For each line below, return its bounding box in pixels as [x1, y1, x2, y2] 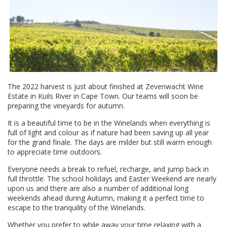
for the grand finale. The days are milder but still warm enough [8, 137, 212, 147]
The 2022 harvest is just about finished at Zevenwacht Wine [8, 81, 204, 91]
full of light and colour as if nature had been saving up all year [8, 127, 209, 137]
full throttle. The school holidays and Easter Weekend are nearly [8, 173, 216, 183]
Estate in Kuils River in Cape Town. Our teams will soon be [8, 91, 198, 101]
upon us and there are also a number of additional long [8, 183, 188, 193]
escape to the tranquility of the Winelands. [8, 202, 145, 212]
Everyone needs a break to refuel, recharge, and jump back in [8, 164, 209, 174]
